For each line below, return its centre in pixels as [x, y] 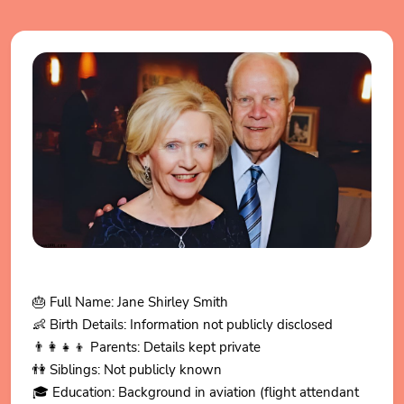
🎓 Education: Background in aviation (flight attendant [196, 392]
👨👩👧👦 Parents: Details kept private [147, 347]
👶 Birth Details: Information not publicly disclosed [183, 325]
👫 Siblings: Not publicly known [127, 370]
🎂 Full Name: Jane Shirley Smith [130, 302]
